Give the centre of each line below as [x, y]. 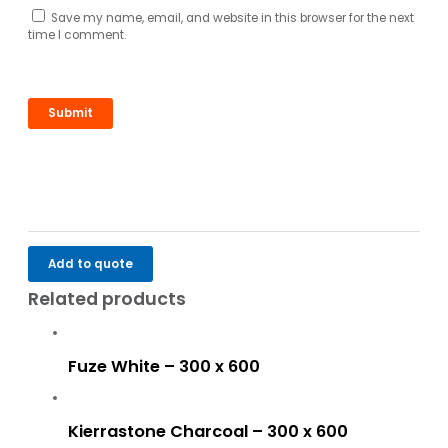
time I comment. [77, 34]
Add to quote [90, 263]
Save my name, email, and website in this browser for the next [232, 17]
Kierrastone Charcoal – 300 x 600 [208, 431]
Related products [107, 299]
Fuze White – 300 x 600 [164, 366]
